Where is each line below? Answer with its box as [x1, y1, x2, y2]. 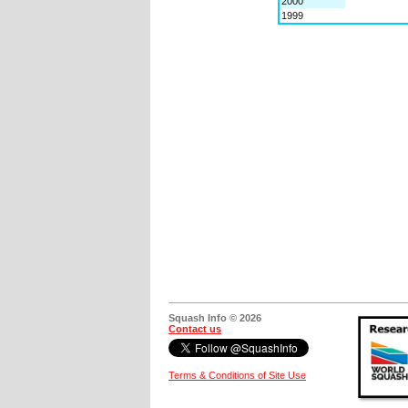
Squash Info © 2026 [168, 311, 261, 323]
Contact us [168, 322, 221, 334]
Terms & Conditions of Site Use [168, 369, 306, 381]
